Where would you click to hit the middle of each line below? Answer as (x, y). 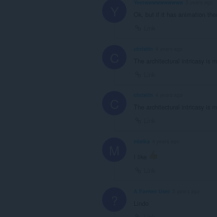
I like (141, 157)
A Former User (152, 191)
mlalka (142, 141)
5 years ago (186, 191)
